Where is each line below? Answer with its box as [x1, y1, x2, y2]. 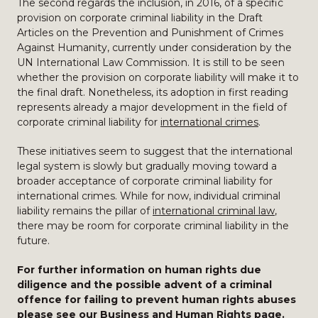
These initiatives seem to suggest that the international [17, 145, 292, 158]
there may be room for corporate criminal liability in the [17, 219, 289, 232]
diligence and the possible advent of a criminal [17, 278, 272, 291]
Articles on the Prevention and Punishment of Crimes [17, 26, 283, 39]
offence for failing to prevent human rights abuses [17, 293, 296, 306]
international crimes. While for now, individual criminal [17, 190, 280, 202]
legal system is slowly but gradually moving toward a [17, 160, 277, 172]
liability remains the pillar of [17, 204, 153, 217]
